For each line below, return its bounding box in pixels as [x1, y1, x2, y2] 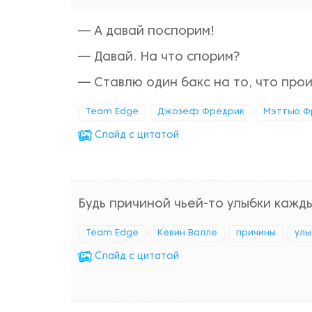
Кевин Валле [157, 229, 217, 237]
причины [236, 229, 276, 237]
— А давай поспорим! [78, 26, 214, 38]
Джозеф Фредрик [157, 108, 244, 116]
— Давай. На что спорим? [78, 52, 240, 63]
